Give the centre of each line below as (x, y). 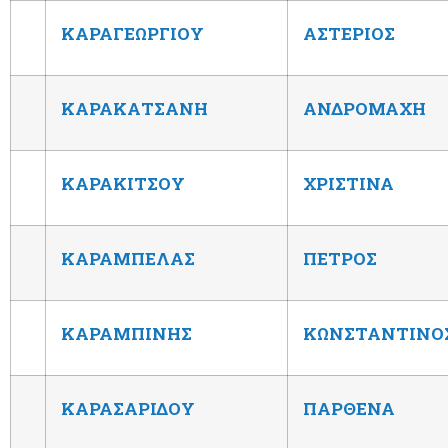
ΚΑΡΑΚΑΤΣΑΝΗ (134, 108)
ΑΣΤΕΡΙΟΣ (349, 33)
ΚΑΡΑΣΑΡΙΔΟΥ (128, 408)
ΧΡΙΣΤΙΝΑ (348, 183)
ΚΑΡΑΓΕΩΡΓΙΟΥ (132, 33)
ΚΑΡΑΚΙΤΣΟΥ (123, 183)
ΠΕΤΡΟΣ (340, 258)
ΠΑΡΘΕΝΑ (349, 408)
